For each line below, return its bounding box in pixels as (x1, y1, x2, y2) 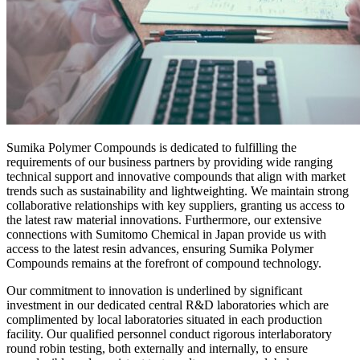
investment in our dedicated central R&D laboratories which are (6, 297, 329, 312)
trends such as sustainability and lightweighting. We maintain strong (6, 183, 349, 198)
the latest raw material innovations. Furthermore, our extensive (6, 212, 321, 227)
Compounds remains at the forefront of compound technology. (6, 256, 321, 270)
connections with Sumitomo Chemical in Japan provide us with (6, 227, 326, 241)
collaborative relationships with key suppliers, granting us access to (6, 198, 345, 212)
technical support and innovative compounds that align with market (6, 169, 346, 183)
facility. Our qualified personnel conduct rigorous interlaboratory (6, 326, 332, 341)
